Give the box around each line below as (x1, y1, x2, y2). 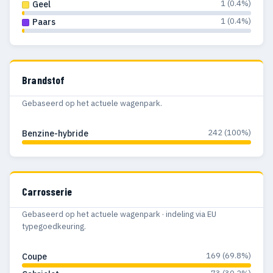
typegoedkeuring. (22, 221, 86, 232)
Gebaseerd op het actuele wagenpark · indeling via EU (22, 209, 216, 220)
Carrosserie (22, 184, 72, 198)
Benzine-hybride (22, 127, 88, 139)
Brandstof (22, 73, 65, 87)
